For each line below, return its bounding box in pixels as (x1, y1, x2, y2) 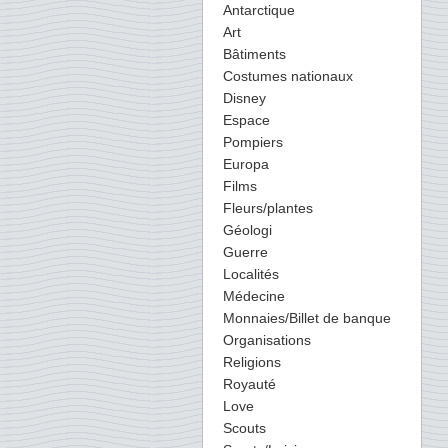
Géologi (223, 222, 272, 238)
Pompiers (223, 134, 283, 150)
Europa (223, 156, 269, 172)
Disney (223, 90, 266, 106)
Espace (223, 112, 270, 128)
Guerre (223, 244, 268, 260)
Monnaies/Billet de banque (223, 310, 391, 326)
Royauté (223, 376, 276, 392)
